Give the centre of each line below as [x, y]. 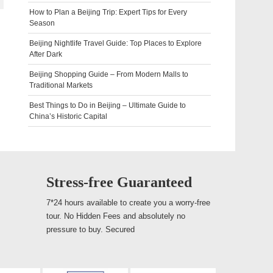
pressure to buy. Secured [90, 229]
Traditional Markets [61, 85]
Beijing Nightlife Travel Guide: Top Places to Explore [115, 43]
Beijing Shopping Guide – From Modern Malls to [109, 74]
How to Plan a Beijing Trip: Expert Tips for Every [108, 12]
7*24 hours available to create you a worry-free [128, 203]
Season [42, 23]
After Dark [46, 54]
